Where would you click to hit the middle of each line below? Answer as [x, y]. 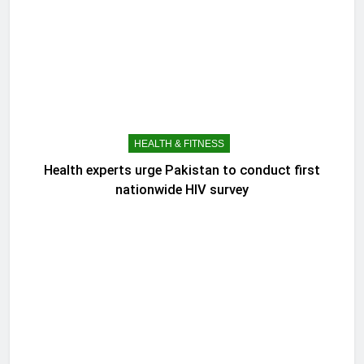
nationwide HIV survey [182, 189]
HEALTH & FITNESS [179, 143]
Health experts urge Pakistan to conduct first [182, 170]
